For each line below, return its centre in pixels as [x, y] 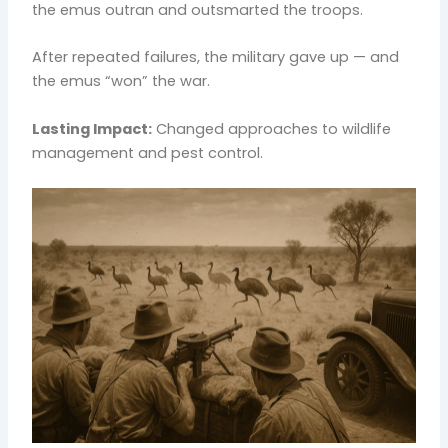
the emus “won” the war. [121, 81]
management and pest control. [148, 152]
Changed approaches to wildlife [272, 128]
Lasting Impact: [92, 128]
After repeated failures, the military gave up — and [216, 57]
